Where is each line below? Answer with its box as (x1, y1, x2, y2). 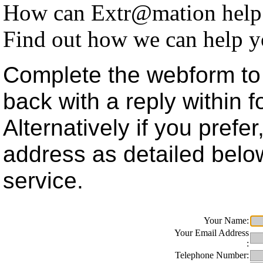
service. (3, 167, 83, 193)
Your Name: (204, 215, 249, 225)
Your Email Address (174, 227, 249, 238)
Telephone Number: (175, 249, 249, 260)
